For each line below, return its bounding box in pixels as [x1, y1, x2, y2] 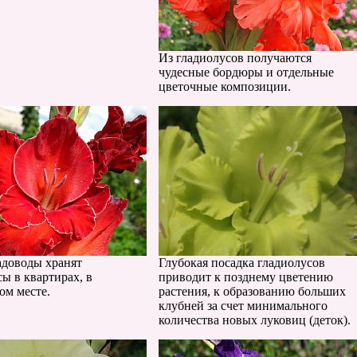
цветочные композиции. [159, 80, 291, 93]
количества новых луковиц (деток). [159, 313, 351, 327]
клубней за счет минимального [159, 299, 328, 312]
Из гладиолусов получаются [159, 51, 312, 65]
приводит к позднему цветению [159, 270, 333, 284]
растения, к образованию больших [159, 284, 346, 298]
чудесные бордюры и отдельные [159, 65, 334, 79]
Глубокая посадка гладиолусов [159, 256, 325, 269]
